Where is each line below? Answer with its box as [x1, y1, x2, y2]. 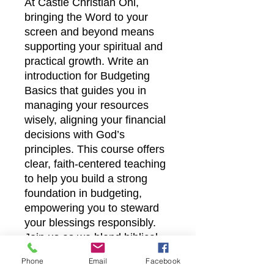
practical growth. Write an [24, 54, 149, 67]
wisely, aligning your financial [24, 113, 166, 126]
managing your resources [24, 98, 149, 111]
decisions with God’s [24, 128, 125, 141]
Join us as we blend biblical [24, 231, 158, 243]
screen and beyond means [24, 25, 154, 38]
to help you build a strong [24, 172, 147, 185]
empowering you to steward [24, 201, 159, 214]
